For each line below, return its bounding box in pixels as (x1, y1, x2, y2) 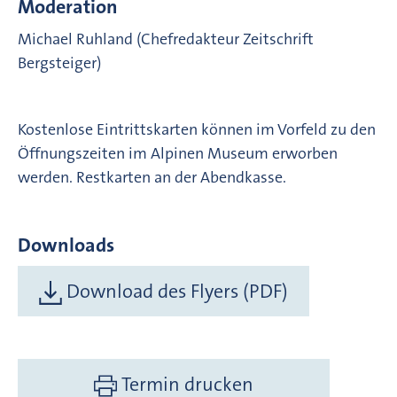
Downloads (18, 231, 114, 258)
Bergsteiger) (18, 51, 101, 74)
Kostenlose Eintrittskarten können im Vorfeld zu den (18, 118, 376, 140)
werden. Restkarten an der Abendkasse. (18, 166, 286, 188)
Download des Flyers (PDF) (62, 277, 289, 304)
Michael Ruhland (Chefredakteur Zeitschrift (18, 27, 314, 50)
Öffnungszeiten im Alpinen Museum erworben (18, 142, 338, 164)
